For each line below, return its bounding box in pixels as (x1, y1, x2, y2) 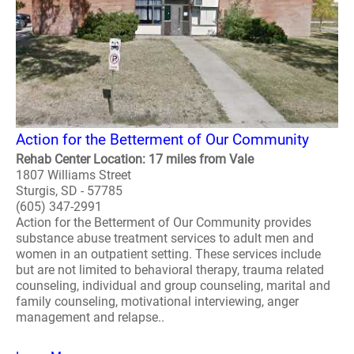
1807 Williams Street (16, 168, 131, 183)
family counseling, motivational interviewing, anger (16, 294, 299, 309)
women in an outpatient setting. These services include (16, 247, 321, 262)
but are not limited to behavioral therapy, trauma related (16, 262, 324, 277)
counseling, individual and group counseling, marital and (16, 278, 330, 293)
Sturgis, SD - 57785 (16, 183, 122, 198)
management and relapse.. (16, 310, 164, 325)
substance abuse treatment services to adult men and (16, 231, 314, 246)
